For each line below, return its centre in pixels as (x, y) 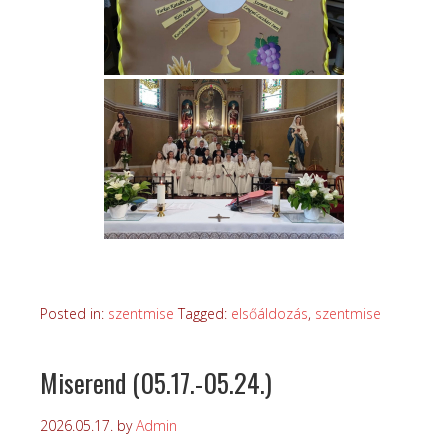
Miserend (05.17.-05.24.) (156, 383)
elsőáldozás (269, 314)
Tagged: (204, 314)
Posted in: (74, 314)
